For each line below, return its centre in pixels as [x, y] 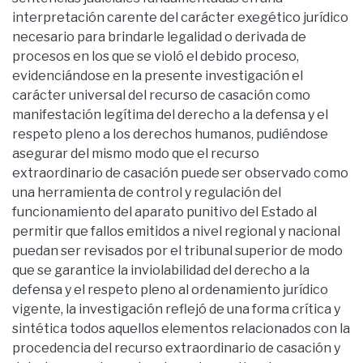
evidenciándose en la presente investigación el [158, 75]
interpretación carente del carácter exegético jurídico [180, 17]
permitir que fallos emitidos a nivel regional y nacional [176, 231]
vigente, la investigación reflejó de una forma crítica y [176, 309]
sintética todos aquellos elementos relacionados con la [181, 328]
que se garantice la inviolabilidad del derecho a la [161, 270]
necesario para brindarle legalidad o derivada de [159, 36]
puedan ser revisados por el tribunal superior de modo [177, 250]
